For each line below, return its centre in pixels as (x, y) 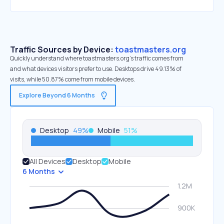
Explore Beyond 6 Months (57, 95)
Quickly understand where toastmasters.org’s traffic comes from (97, 58)
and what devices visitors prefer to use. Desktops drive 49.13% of (96, 69)
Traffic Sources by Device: (62, 49)
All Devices (47, 161)
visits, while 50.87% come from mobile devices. (72, 79)
